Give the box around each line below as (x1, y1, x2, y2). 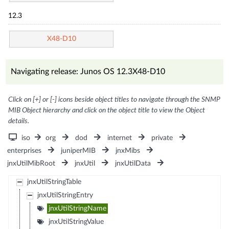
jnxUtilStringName (48, 204, 106, 212)
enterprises (7, 147, 42, 154)
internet (107, 134, 132, 142)
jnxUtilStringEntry (37, 191, 93, 199)
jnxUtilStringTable (27, 178, 81, 186)
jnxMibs (115, 147, 140, 154)
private (151, 134, 173, 142)
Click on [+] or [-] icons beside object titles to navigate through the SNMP (8, 96, 221, 103)
